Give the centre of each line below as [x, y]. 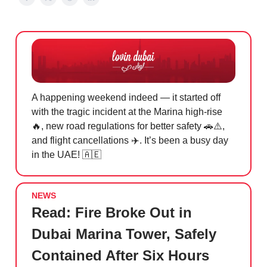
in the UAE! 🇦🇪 [66, 155]
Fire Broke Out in [133, 213]
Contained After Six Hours [120, 256]
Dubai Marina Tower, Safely [124, 234]
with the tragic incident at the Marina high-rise [127, 112]
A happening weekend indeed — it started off [126, 98]
